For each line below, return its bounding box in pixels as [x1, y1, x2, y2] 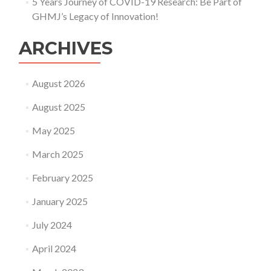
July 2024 [31, 219, 72, 230]
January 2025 [31, 195, 88, 207]
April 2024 [31, 243, 76, 254]
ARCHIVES [19, 38, 113, 59]
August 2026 [31, 77, 85, 89]
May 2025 [31, 125, 75, 136]
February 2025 [31, 172, 93, 183]
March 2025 [31, 148, 83, 160]
